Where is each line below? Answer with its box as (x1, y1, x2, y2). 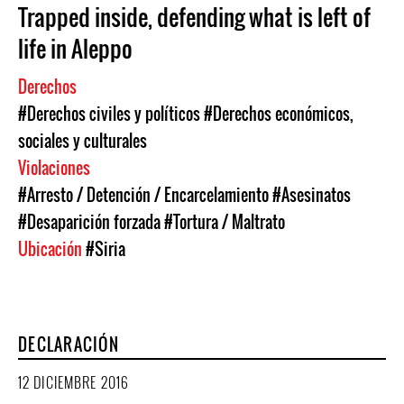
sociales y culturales (18, 129, 147, 152)
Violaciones (18, 156, 94, 179)
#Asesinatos (272, 183, 351, 207)
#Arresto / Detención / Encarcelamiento (18, 183, 269, 207)
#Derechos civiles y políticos (18, 102, 200, 125)
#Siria (86, 237, 125, 261)
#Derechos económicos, (204, 102, 353, 125)
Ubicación (18, 237, 86, 261)
